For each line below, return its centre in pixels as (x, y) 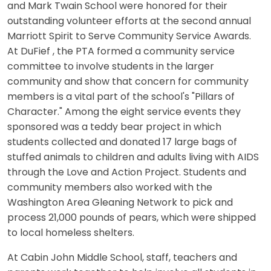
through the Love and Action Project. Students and (127, 173)
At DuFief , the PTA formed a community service (121, 52)
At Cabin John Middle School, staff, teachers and (122, 258)
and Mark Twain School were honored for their (117, 6)
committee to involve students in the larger (111, 67)
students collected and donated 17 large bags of (122, 142)
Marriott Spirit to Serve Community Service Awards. (129, 37)
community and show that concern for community (128, 82)
